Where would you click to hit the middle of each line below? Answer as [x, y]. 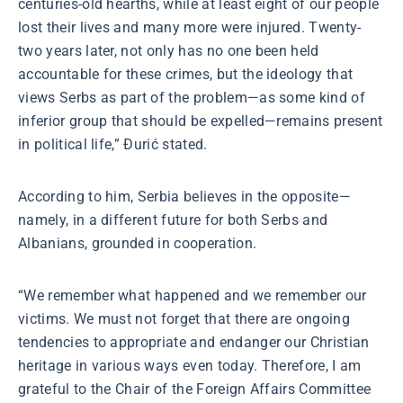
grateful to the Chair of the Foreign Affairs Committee [195, 389]
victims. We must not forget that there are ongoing [184, 319]
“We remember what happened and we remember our [193, 296]
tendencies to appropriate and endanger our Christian [194, 342]
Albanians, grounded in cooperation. [138, 243]
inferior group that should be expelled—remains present [201, 121]
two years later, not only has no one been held [169, 51]
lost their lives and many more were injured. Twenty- [190, 27]
